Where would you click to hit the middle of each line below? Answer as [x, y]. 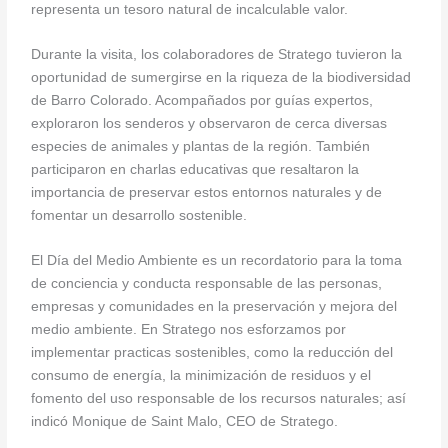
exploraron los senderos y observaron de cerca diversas [209, 123]
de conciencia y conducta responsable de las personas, [207, 283]
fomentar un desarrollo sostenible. [139, 215]
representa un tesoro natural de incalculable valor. [190, 10]
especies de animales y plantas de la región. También [201, 146]
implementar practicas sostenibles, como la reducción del [212, 352]
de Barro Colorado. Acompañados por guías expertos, [202, 100]
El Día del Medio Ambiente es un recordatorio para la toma [217, 260]
